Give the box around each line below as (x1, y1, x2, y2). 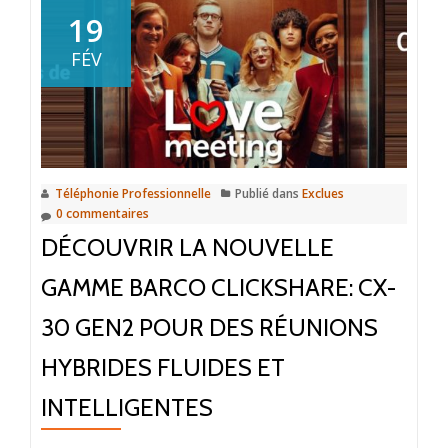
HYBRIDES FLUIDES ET (41, 352, 285, 382)
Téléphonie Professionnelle (55, 184, 211, 202)
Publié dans (235, 184, 302, 202)
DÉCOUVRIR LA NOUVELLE (41, 232, 334, 262)
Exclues (302, 184, 344, 202)
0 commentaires (56, 204, 149, 222)
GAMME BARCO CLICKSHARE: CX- (41, 272, 396, 302)
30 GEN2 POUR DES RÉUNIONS (41, 312, 378, 342)
